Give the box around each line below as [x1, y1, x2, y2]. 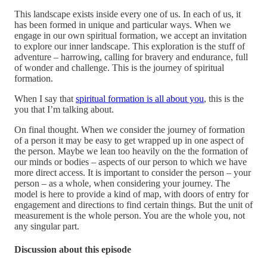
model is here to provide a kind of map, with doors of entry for [14, 188, 249, 199]
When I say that [14, 93, 76, 104]
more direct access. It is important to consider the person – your [14, 167, 251, 178]
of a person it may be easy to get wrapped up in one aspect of [14, 135, 244, 145]
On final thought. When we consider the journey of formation [14, 124, 245, 135]
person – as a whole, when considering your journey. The [14, 178, 230, 188]
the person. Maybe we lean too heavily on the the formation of [14, 145, 248, 156]
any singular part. [14, 221, 79, 231]
